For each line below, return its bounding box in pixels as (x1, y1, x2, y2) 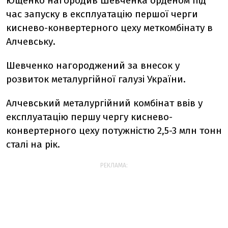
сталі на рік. (6, 138, 60, 150)
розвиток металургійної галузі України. (6, 73, 186, 85)
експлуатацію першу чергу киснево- (6, 111, 173, 123)
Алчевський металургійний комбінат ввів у (6, 97, 203, 109)
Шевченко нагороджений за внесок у (6, 60, 180, 71)
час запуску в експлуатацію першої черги (6, 8, 198, 20)
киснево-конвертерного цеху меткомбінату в (6, 22, 213, 34)
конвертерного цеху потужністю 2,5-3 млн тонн (6, 125, 222, 136)
